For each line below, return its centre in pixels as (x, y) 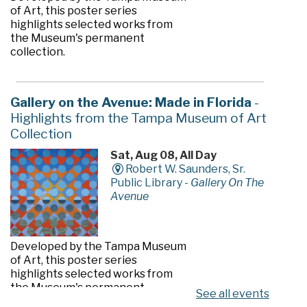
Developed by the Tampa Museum (98, 247)
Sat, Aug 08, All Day (163, 156)
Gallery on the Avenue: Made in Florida (131, 102)
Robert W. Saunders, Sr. (186, 169)
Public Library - (150, 183)
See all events (232, 294)
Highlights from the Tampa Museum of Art (138, 118)
